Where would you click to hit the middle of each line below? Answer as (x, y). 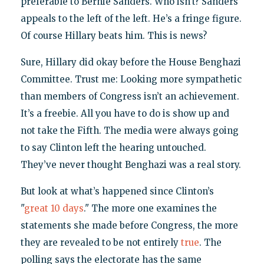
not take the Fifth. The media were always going (129, 131)
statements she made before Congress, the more (129, 226)
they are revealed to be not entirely (100, 243)
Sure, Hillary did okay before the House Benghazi (131, 62)
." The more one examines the (150, 209)
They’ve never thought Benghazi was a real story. (131, 165)
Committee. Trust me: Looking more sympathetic (131, 80)
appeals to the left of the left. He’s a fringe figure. (131, 19)
